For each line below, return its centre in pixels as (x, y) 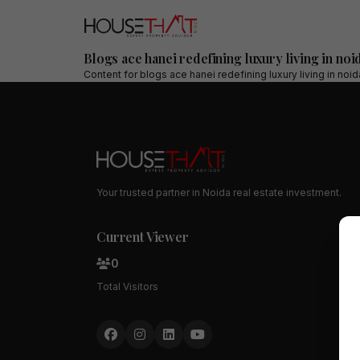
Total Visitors (127, 286)
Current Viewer (143, 236)
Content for (112, 74)
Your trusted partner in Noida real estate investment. (219, 192)
